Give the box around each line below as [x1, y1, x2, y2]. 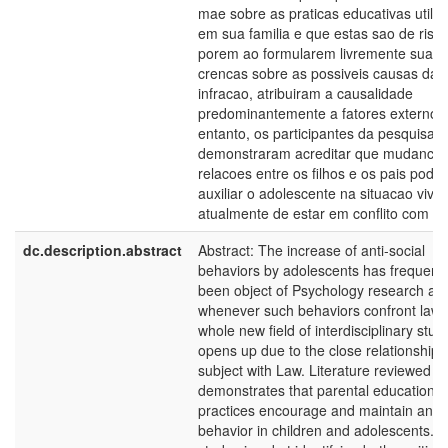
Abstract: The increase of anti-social [198, 240, 425, 260]
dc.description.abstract [23, 240, 182, 260]
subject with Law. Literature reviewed [198, 360, 431, 380]
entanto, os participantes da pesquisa [198, 123, 435, 143]
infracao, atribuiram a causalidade [198, 83, 413, 103]
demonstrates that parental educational [198, 380, 446, 400]
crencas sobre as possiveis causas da [198, 63, 438, 83]
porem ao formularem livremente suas [198, 43, 440, 63]
